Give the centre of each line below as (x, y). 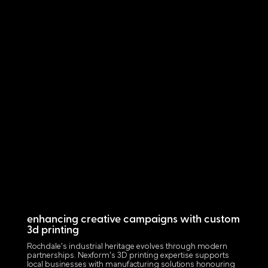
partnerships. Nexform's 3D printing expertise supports (128, 256)
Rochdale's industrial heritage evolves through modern (127, 247)
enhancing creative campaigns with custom (133, 220)
